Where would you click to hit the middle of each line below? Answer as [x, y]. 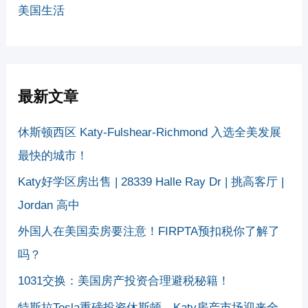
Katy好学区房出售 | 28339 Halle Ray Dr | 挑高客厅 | [151, 181]
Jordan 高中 [49, 205]
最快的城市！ [53, 155]
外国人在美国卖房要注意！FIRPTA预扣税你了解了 [149, 231]
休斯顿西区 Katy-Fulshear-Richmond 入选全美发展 [150, 132]
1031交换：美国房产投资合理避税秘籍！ [124, 281]
